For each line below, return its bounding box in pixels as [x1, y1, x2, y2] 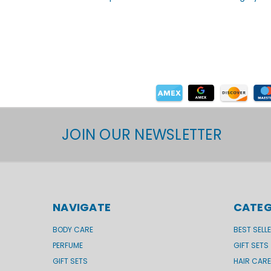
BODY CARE [53, 224, 93, 235]
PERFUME [53, 240, 83, 250]
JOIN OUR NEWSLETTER [62, 124, 222, 145]
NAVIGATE [53, 199, 111, 215]
